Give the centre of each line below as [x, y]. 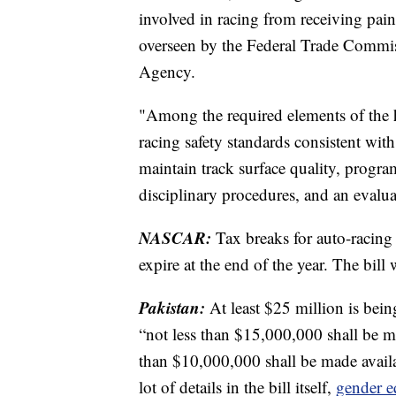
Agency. [167, 71]
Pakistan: [174, 307]
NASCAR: [175, 237]
